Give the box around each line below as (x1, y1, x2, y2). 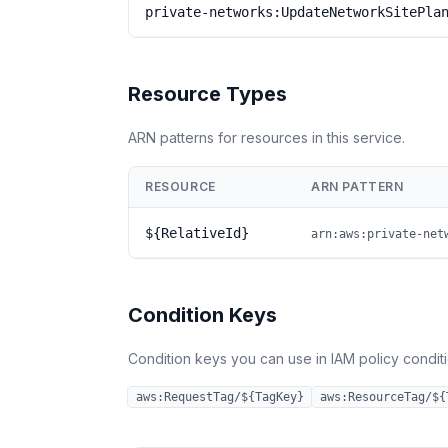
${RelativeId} (145, 225, 249, 241)
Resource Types (128, 82, 287, 106)
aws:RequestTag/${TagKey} (136, 390, 304, 404)
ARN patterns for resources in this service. (128, 129, 405, 146)
